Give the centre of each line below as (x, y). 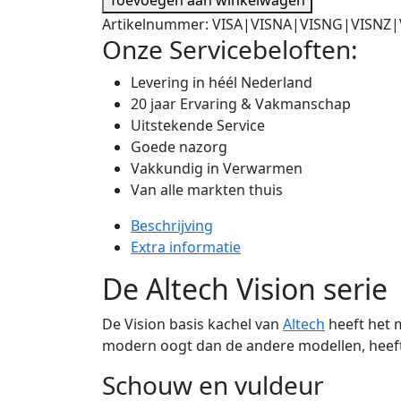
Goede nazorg (179, 146)
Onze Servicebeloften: (230, 49)
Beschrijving (172, 225)
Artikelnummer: (157, 24)
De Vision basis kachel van (192, 324)
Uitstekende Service (198, 125)
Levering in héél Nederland (222, 82)
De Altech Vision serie (245, 288)
